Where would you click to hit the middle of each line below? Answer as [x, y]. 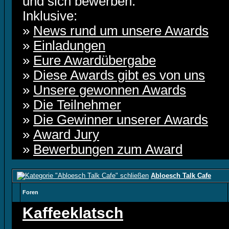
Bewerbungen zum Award [108, 149]
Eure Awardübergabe [95, 60]
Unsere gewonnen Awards [110, 90]
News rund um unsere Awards [121, 31]
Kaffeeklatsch [73, 213]
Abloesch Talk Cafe [181, 176]
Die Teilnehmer [77, 105]
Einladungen [69, 45]
